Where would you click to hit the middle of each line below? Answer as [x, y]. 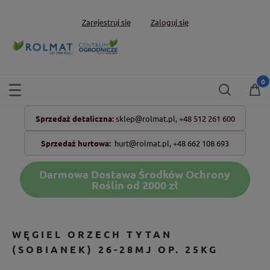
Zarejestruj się [106, 22]
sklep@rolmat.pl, [146, 118]
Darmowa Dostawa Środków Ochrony [135, 174]
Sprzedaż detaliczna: [74, 118]
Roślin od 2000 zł [135, 184]
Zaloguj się [169, 22]
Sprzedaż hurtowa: [76, 143]
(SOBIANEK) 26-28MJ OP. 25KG [115, 249]
